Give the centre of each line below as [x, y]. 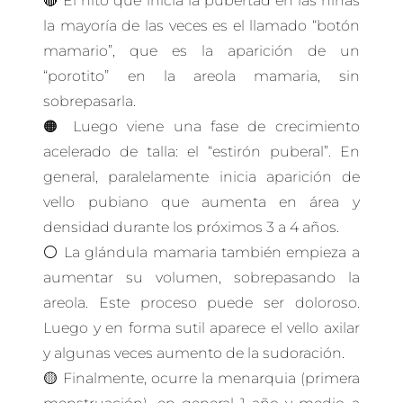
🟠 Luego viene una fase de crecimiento [201, 126]
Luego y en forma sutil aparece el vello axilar [201, 327]
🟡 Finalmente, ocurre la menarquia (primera [201, 378]
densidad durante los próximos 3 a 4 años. [192, 227]
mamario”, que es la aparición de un [201, 50]
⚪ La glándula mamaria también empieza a [201, 252]
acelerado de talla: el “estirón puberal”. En [201, 151]
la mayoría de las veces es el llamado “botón [201, 25]
